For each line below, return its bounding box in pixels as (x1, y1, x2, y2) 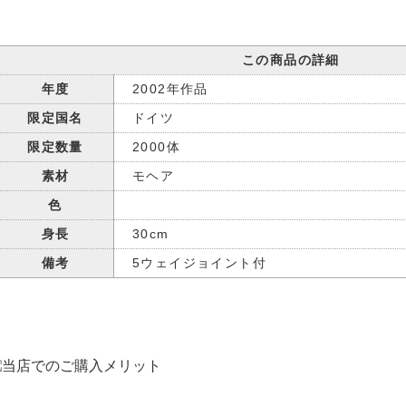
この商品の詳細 (242, 53, 340, 68)
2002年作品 (132, 82, 208, 97)
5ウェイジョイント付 (132, 256, 266, 271)
